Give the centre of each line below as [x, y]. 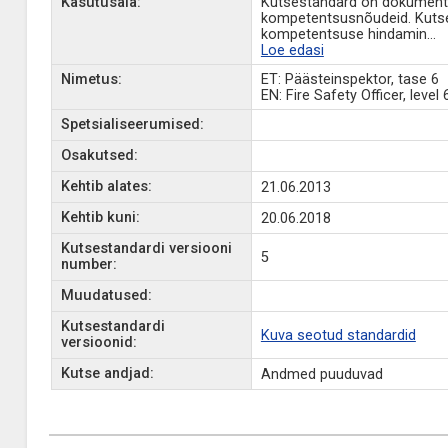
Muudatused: [106, 295]
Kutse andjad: [107, 373]
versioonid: [98, 342]
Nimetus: [91, 79]
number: [88, 264]
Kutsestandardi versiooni [146, 248]
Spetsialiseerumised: [132, 124]
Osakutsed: [99, 155]
